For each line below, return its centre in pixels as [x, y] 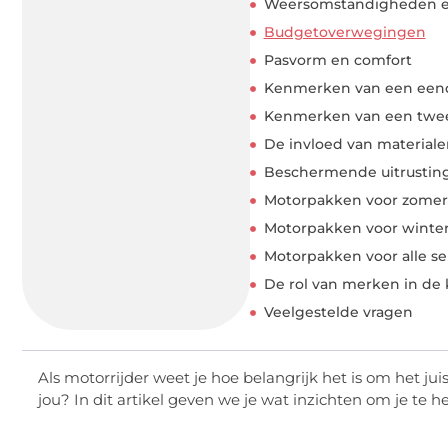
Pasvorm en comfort [337, 60]
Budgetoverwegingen [344, 32]
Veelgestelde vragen [338, 312]
